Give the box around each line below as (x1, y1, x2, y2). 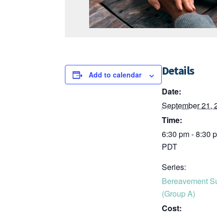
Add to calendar (89, 70, 142, 80)
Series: (162, 161, 186, 173)
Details (162, 63, 195, 78)
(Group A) (162, 188, 196, 200)
